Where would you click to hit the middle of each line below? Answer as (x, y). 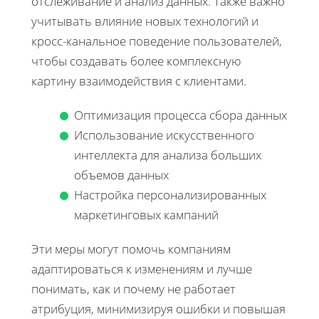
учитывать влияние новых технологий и (145, 21)
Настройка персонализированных (170, 194)
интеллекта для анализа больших (168, 155)
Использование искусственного (164, 135)
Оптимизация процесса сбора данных (181, 115)
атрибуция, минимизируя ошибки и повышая (158, 308)
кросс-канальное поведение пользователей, (157, 41)
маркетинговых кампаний (146, 214)
